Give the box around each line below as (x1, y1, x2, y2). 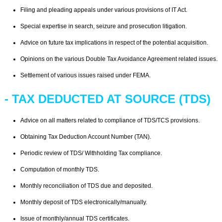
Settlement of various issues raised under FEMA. (20, 72, 151, 79)
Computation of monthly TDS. (20, 166, 99, 173)
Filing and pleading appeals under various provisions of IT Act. (20, 6, 187, 13)
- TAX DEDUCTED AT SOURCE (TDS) (4, 92, 211, 106)
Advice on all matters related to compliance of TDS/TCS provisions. (20, 117, 200, 124)
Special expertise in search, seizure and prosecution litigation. (20, 23, 187, 30)
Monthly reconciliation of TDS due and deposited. (20, 182, 153, 189)
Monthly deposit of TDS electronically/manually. (20, 199, 147, 206)
